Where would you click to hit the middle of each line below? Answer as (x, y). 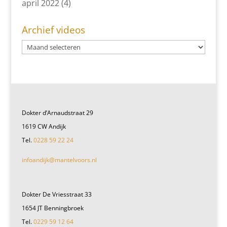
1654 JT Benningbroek (52, 208)
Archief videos (53, 30)
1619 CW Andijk (44, 126)
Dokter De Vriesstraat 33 (56, 195)
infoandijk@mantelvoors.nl (59, 160)
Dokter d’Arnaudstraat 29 (57, 112)
